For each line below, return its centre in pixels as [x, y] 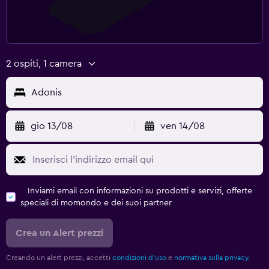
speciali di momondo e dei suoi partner [96, 203]
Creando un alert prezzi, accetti [59, 257]
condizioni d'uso [139, 257]
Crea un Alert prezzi [59, 233]
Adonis [47, 92]
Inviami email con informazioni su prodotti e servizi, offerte [140, 191]
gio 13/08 [52, 126]
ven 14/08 [182, 126]
